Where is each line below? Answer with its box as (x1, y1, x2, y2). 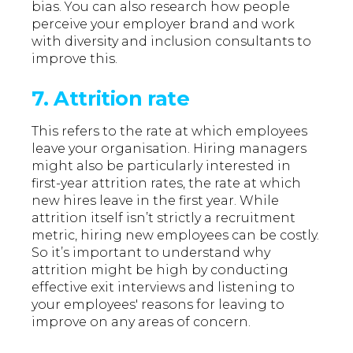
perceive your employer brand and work (32, 17, 295, 32)
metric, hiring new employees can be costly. (32, 228, 320, 243)
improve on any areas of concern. (32, 314, 251, 330)
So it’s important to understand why (32, 245, 271, 261)
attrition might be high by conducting (32, 262, 289, 278)
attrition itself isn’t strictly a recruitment (32, 210, 296, 226)
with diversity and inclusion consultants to (32, 34, 312, 50)
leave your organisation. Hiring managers (32, 141, 307, 157)
